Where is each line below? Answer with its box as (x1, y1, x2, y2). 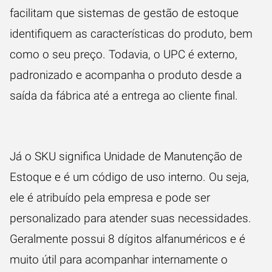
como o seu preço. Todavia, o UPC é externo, (10, 47, 237, 61)
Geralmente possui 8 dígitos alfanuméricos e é (10, 232, 245, 246)
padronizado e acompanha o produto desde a (10, 68, 242, 82)
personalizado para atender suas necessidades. (10, 211, 251, 225)
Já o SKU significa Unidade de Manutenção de (10, 149, 242, 163)
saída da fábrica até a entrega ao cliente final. (10, 89, 238, 103)
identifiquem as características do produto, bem (10, 27, 253, 41)
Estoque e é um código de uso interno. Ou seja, (10, 170, 249, 184)
